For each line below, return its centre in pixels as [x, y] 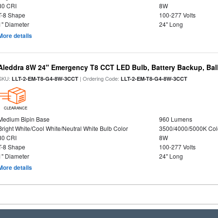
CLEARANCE [15, 108]
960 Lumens [175, 119]
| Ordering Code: [100, 78]
